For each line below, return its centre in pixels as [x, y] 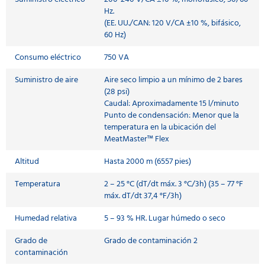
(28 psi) [117, 92]
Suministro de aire [46, 80]
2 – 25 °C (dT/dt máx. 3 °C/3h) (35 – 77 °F [174, 184]
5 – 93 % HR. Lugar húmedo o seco [165, 218]
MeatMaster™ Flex [137, 139]
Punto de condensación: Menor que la [172, 115]
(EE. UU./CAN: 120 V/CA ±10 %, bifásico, [172, 23]
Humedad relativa [46, 218]
